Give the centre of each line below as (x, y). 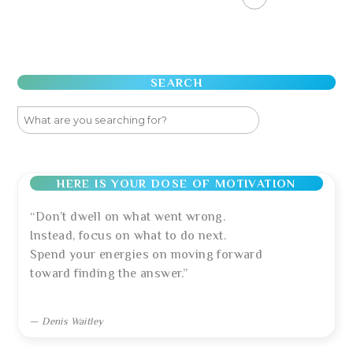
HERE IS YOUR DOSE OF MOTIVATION (176, 184)
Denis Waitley (73, 321)
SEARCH (176, 83)
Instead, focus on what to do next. (128, 236)
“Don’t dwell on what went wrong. (128, 217)
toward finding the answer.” (109, 274)
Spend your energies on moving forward (147, 255)
